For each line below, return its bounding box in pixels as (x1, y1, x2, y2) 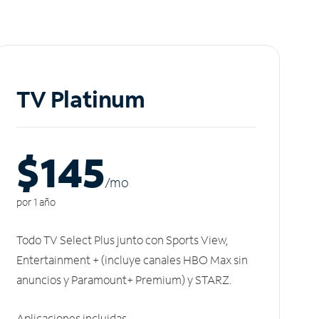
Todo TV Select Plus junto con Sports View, (16, 232, 229, 248)
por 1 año (16, 195, 56, 209)
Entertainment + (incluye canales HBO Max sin (16, 252, 248, 268)
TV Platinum (16, 84, 145, 115)
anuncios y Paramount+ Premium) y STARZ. (16, 272, 232, 288)
